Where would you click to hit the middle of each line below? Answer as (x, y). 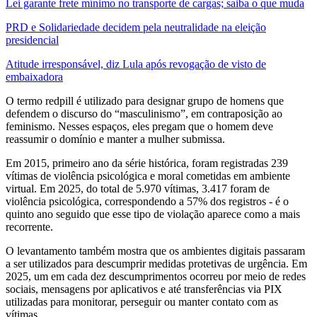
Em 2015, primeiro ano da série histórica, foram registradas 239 (147, 163)
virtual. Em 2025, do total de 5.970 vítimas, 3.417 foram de (138, 188)
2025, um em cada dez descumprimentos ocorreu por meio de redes (156, 276)
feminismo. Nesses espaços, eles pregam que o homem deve (139, 126)
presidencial (32, 40)
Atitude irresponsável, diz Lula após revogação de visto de (136, 64)
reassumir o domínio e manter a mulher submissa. (115, 139)
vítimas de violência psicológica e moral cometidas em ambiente (148, 175)
